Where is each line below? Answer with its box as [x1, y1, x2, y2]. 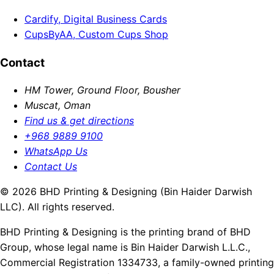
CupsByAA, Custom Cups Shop [24, 28, 168, 40]
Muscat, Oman [24, 99, 91, 112]
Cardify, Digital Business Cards [24, 12, 167, 25]
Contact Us [24, 160, 77, 173]
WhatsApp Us [24, 145, 87, 158]
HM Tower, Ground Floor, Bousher [24, 84, 180, 97]
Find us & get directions [24, 114, 134, 127]
